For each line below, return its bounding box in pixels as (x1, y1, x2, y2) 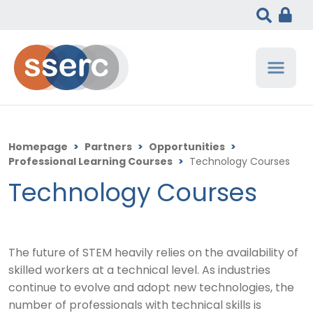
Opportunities (149, 143, 225, 154)
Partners (85, 143, 132, 154)
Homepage (8, 143, 68, 154)
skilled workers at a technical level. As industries (8, 265, 270, 277)
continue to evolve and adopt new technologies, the (8, 283, 294, 295)
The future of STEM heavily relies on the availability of (8, 248, 298, 260)
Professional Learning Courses (8, 157, 173, 168)
